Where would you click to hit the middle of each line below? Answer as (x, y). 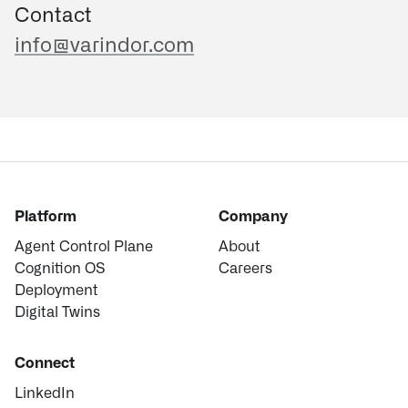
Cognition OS (60, 269)
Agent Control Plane (84, 247)
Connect (45, 363)
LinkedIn (45, 393)
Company (253, 217)
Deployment (56, 291)
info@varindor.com (104, 46)
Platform (46, 217)
